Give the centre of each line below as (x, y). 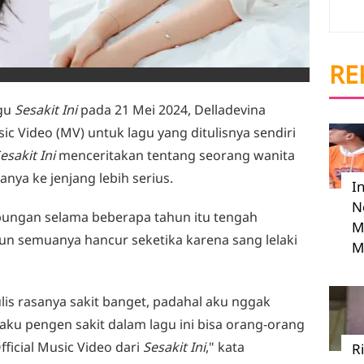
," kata (225, 347)
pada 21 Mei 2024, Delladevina (171, 110)
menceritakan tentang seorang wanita (175, 155)
